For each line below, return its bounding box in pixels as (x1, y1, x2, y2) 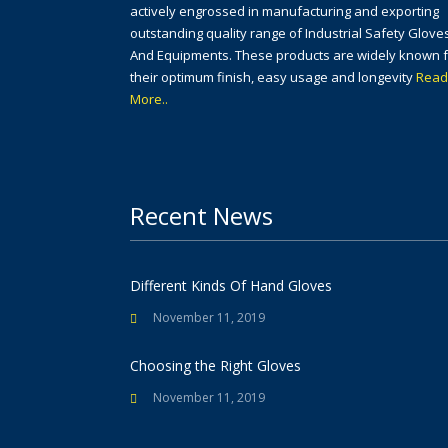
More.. (130, 90, 168, 108)
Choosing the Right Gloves (130, 356, 301, 375)
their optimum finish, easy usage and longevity (130, 68, 416, 86)
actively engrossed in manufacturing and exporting (130, 2, 439, 20)
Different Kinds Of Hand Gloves (130, 276, 332, 295)
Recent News (130, 199, 273, 232)
